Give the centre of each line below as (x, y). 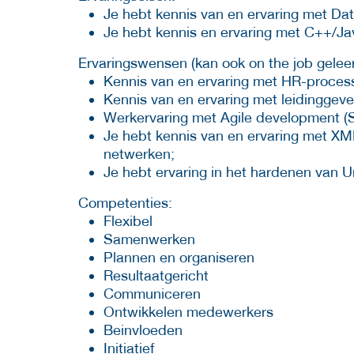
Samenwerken (149, 239)
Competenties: (125, 202)
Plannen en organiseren (179, 257)
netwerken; (139, 153)
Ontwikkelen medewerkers (188, 311)
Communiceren (152, 293)
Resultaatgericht (156, 275)
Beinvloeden (143, 330)
